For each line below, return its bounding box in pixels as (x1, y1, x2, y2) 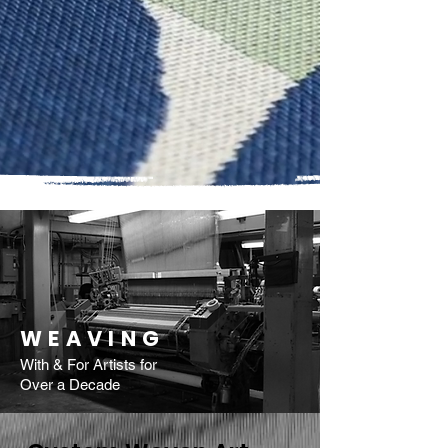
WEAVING (20, 324, 166, 353)
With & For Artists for (20, 356, 157, 373)
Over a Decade (20, 376, 120, 393)
